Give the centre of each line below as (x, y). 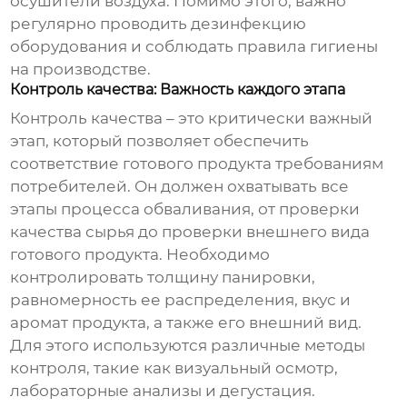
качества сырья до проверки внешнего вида (190, 232)
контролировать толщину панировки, (163, 278)
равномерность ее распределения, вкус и (181, 300)
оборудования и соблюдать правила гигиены (194, 47)
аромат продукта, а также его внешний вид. (186, 323)
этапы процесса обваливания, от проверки (185, 209)
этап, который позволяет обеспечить (160, 141)
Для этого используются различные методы (188, 346)
